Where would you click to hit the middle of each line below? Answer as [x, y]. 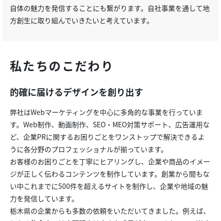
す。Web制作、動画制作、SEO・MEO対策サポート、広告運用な [110, 124]
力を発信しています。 [44, 198]
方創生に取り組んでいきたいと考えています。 [82, 20]
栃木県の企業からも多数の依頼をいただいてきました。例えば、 [110, 210]
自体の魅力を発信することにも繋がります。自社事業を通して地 [110, 8]
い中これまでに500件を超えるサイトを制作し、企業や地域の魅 [109, 186]
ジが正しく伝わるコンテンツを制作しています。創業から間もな [110, 173]
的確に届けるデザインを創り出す [76, 92]
